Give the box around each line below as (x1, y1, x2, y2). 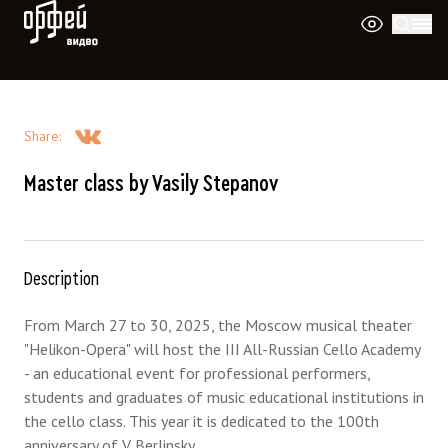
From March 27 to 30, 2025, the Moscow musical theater (24, 315, 412, 335)
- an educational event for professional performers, (24, 363, 370, 383)
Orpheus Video (23, 3, 104, 19)
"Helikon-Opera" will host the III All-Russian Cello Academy (24, 339, 420, 359)
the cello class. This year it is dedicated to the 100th (24, 411, 379, 431)
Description (24, 269, 99, 289)
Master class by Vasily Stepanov (24, 172, 278, 196)
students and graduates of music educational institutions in (24, 387, 424, 407)
